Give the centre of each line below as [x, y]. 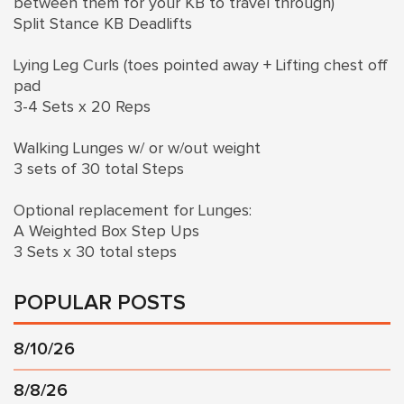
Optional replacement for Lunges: [133, 211]
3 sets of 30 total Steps [101, 169]
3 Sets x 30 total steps [97, 252]
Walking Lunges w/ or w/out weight [139, 148]
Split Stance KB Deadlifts [105, 24]
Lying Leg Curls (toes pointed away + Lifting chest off [201, 65]
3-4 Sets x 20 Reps [82, 107]
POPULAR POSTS [100, 303]
